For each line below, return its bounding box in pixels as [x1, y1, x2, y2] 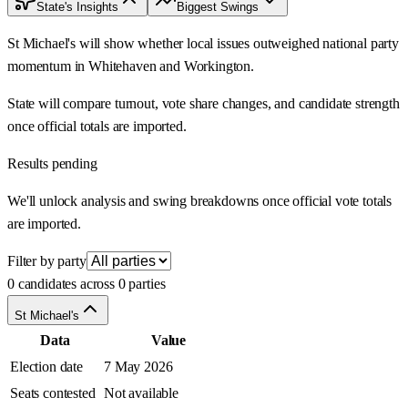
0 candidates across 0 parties [7, 276, 166, 292]
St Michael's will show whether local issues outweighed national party [7, 36, 399, 52]
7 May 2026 [104, 359, 173, 375]
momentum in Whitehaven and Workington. [7, 58, 254, 75]
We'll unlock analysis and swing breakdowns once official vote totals [7, 193, 393, 209]
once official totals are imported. [7, 118, 187, 135]
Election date [10, 359, 83, 375]
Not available [104, 385, 178, 402]
